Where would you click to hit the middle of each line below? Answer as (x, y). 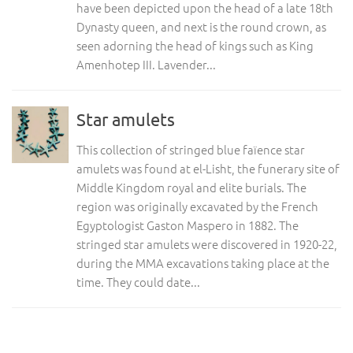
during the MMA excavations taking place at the (203, 263)
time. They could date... (138, 282)
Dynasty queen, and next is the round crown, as (201, 26)
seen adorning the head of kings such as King (195, 45)
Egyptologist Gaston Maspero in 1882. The (188, 225)
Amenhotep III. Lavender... (146, 64)
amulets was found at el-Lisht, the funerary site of (208, 168)
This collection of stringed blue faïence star (191, 149)
